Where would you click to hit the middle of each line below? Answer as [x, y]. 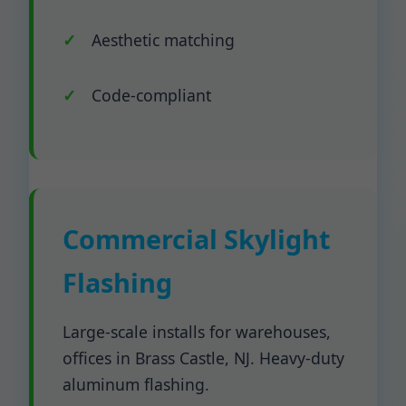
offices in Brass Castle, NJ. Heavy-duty [203, 358]
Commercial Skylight [197, 239]
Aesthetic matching [163, 40]
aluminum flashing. [136, 384]
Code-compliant [151, 95]
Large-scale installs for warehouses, [197, 332]
